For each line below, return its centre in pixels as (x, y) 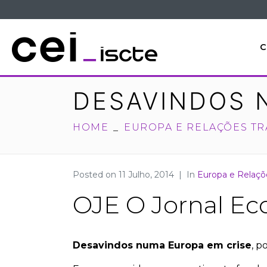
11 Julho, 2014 (146, 175)
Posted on (96, 175)
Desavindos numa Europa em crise (162, 246)
